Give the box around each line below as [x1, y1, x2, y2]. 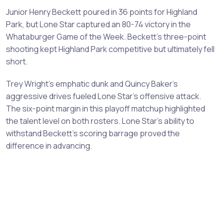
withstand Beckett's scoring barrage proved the [6, 127, 180, 139]
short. [6, 55, 28, 67]
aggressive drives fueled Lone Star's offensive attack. [6, 90, 201, 102]
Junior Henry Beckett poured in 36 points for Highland [6, 6, 197, 17]
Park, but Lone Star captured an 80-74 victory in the [6, 18, 191, 30]
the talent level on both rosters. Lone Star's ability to [6, 115, 194, 126]
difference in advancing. [6, 140, 92, 151]
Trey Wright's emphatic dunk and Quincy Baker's [6, 78, 178, 89]
